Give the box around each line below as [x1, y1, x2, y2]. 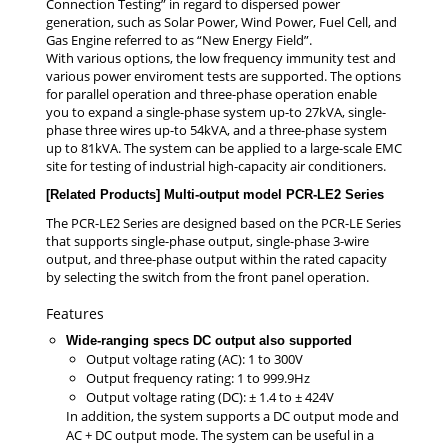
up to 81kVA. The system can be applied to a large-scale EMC [46, 138, 402, 157]
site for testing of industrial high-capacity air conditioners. [46, 156, 386, 175]
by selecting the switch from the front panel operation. [46, 267, 369, 286]
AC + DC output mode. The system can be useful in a [66, 425, 374, 444]
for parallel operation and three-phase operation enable [46, 84, 377, 103]
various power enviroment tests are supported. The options [46, 66, 401, 85]
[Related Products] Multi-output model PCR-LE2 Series [46, 186, 384, 202]
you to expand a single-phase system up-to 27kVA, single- [46, 102, 386, 121]
